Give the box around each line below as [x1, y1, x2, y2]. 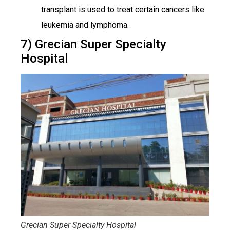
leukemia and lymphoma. [41, 20, 129, 30]
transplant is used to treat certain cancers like [41, 5, 204, 15]
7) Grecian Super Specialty [21, 37, 166, 52]
